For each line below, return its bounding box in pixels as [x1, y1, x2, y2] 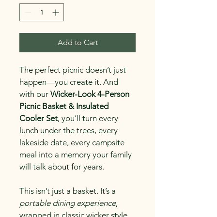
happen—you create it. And [19, 77, 120, 87]
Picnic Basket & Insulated [19, 101, 110, 111]
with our [19, 89, 50, 99]
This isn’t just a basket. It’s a [19, 186, 118, 196]
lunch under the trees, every [19, 125, 120, 136]
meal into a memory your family [19, 150, 134, 160]
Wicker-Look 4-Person [50, 89, 131, 99]
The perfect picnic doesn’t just [19, 65, 128, 75]
